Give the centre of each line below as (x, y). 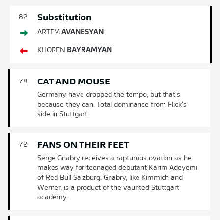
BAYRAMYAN (89, 50)
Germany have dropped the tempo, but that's (109, 95)
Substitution (64, 18)
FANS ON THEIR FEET (83, 146)
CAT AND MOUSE (74, 82)
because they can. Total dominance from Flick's (112, 105)
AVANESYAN (82, 33)
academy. (53, 198)
